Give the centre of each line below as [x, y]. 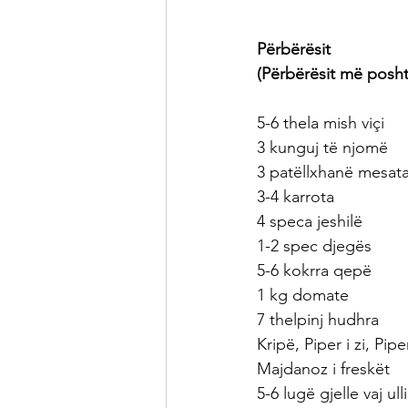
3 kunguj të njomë [322, 148]
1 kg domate [303, 295]
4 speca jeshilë [310, 221]
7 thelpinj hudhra [318, 320]
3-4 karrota [296, 197]
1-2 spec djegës [314, 246]
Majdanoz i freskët [323, 369]
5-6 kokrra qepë [314, 270]
